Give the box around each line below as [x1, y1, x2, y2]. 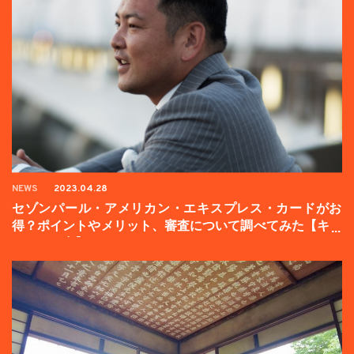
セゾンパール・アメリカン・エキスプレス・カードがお [12, 201, 342, 215]
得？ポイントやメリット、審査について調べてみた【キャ [12, 218, 342, 232]
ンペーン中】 [12, 235, 88, 250]
